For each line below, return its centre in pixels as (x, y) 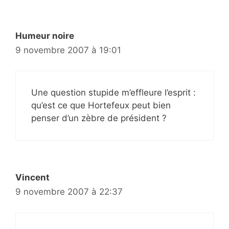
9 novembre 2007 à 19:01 (68, 50)
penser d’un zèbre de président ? (99, 118)
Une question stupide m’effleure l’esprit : (113, 93)
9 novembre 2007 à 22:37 (69, 192)
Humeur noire (45, 36)
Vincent (32, 178)
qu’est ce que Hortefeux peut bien (101, 106)
